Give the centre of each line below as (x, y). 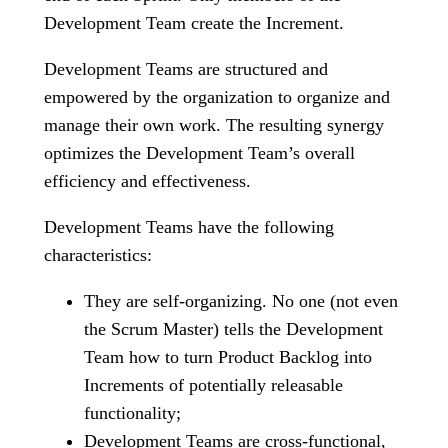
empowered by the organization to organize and (217, 97)
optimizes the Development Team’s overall (199, 153)
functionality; (132, 413)
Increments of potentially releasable (213, 385)
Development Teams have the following (189, 227)
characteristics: (98, 255)
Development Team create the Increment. (194, 23)
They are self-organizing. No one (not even (241, 301)
